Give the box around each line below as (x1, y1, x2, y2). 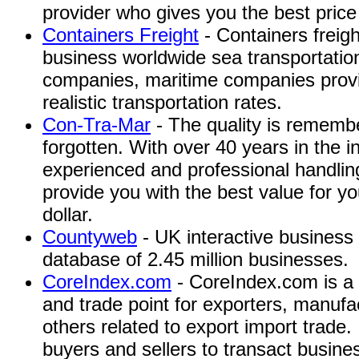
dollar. (42, 204, 93, 225)
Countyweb (42, 226, 137, 248)
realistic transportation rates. (42, 91, 282, 113)
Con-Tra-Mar (42, 114, 151, 135)
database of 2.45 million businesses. (42, 248, 349, 270)
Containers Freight (42, 24, 199, 46)
